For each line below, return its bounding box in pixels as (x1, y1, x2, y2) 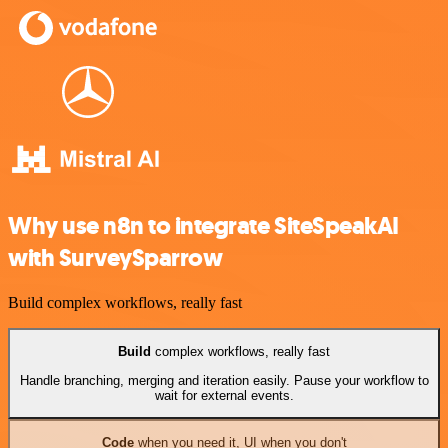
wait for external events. (154, 387, 294, 403)
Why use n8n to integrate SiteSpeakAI (8, 210, 399, 242)
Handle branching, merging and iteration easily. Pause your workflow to (19, 372, 429, 388)
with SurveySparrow (8, 242, 223, 274)
